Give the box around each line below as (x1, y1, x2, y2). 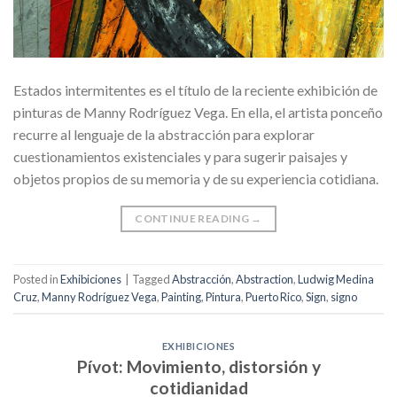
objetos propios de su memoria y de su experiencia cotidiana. (13, 169, 378, 187)
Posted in (13, 272, 60, 287)
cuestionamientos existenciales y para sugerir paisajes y (13, 147, 347, 165)
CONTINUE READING (135, 211, 252, 225)
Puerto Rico (245, 290, 301, 305)
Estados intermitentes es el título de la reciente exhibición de (13, 81, 378, 98)
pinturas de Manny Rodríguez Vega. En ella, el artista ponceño (13, 103, 383, 121)
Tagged (132, 272, 172, 287)
